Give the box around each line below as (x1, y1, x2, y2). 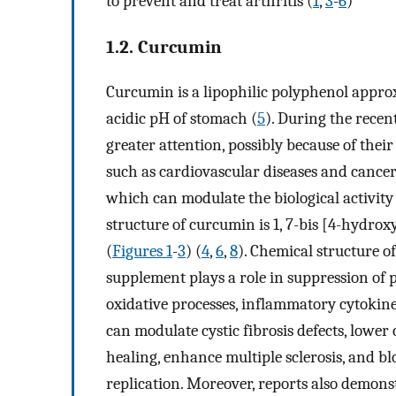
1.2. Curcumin (106, 35, 222, 57)
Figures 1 (112, 240, 172, 261)
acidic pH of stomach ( (106, 108, 257, 128)
